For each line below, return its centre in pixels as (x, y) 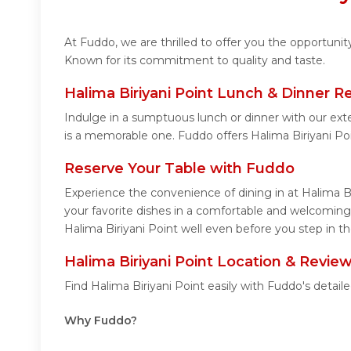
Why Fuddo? (101, 320)
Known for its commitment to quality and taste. (195, 60)
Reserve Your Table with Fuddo (179, 168)
